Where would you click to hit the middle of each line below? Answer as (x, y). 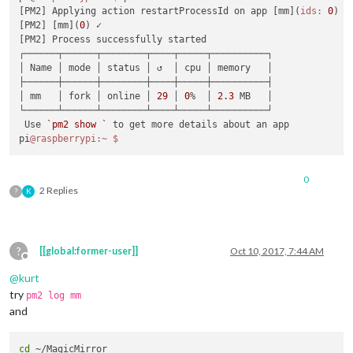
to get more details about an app (199, 124)
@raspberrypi (63, 139)
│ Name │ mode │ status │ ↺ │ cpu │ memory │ (146, 68)
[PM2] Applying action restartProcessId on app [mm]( (160, 11)
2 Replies (59, 191)
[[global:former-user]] (89, 251)
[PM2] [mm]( (50, 25)
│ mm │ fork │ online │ (88, 96)
